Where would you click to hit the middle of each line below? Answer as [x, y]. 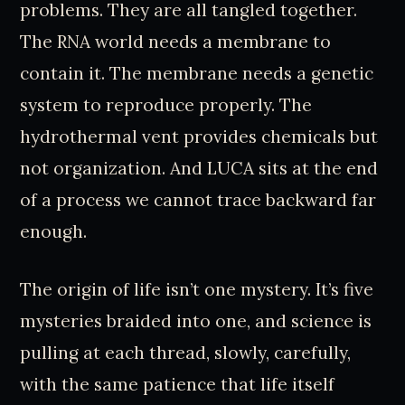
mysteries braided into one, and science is [196, 320]
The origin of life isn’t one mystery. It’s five [197, 289]
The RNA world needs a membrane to [176, 41]
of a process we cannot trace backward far [198, 199]
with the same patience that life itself [178, 384]
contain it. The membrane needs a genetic [197, 73]
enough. [54, 231]
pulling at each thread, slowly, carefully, [186, 352]
